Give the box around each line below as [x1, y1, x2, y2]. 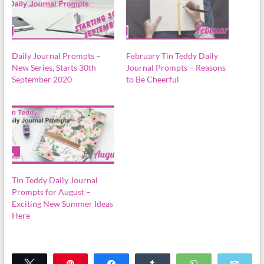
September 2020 [11, 74, 72, 84]
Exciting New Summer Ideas [11, 199, 113, 209]
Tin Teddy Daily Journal [11, 175, 98, 186]
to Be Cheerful [126, 74, 179, 84]
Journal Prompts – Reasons [126, 62, 226, 72]
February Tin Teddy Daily [126, 50, 218, 61]
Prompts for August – [11, 187, 91, 197]
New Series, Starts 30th [11, 62, 96, 72]
